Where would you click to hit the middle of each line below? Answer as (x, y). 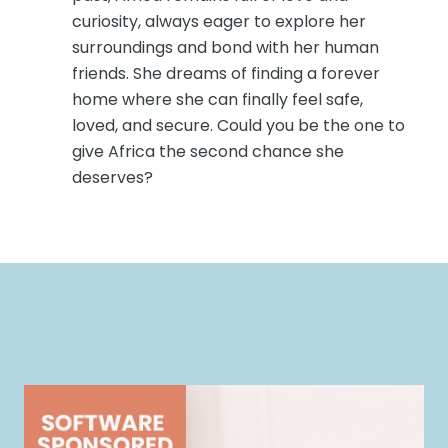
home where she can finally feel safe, (217, 99)
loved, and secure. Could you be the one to (238, 125)
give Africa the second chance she (207, 151)
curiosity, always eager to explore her (218, 21)
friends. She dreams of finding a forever (225, 73)
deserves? (112, 177)
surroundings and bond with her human (225, 47)
